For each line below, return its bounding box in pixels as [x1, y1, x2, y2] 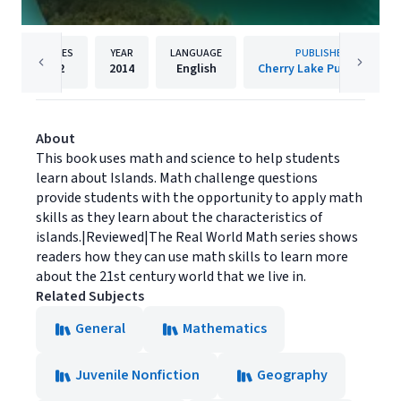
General [75, 319, 125, 338]
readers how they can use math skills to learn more [36, 247, 348, 267]
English [175, 60, 217, 78]
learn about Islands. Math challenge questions [36, 168, 318, 188]
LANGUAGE [170, 46, 222, 61]
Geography [257, 365, 328, 385]
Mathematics [183, 319, 267, 338]
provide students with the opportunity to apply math [36, 188, 363, 208]
